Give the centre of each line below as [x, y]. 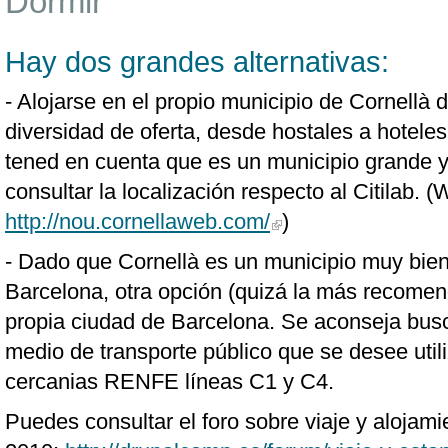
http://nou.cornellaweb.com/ [137, 221]
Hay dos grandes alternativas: [197, 62]
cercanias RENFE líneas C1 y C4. [169, 381]
